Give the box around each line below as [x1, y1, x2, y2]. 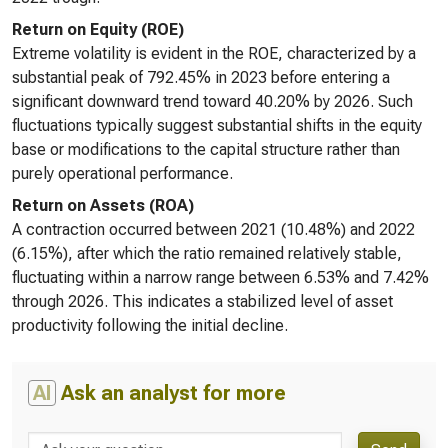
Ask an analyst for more [56, 381, 286, 405]
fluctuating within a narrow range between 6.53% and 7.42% [12, 268, 429, 287]
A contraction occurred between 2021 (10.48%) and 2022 [12, 220, 415, 239]
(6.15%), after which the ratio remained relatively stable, [12, 244, 402, 263]
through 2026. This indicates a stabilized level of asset [12, 292, 393, 311]
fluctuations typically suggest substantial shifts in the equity [12, 116, 422, 135]
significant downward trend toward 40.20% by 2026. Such [12, 92, 413, 111]
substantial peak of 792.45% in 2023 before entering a [12, 68, 390, 87]
